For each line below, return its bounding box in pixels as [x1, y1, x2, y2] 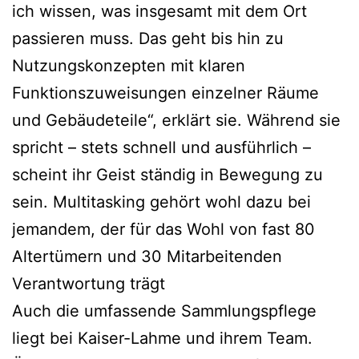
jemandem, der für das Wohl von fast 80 [12, 220, 315, 240]
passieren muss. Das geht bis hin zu [12, 29, 284, 49]
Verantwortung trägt [12, 274, 165, 294]
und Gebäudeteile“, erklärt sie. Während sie [12, 111, 341, 131]
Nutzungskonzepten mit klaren [12, 56, 245, 76]
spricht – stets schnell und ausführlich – [12, 138, 311, 158]
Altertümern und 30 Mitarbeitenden [12, 247, 282, 267]
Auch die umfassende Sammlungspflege [12, 301, 317, 321]
